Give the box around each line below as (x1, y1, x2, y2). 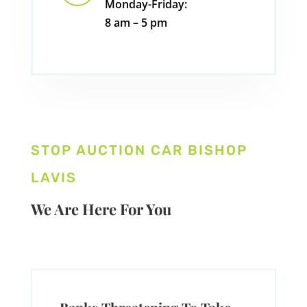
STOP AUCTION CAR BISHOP (30, 141, 247, 158)
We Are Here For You (30, 198, 171, 219)
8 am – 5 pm (104, 14, 167, 30)
